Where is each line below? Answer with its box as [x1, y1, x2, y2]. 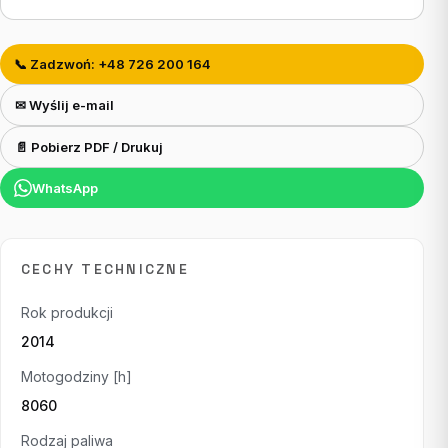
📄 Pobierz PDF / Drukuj [15, 139, 163, 155]
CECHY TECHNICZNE [21, 260, 189, 278]
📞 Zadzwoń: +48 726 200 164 [14, 56, 211, 72]
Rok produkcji [21, 304, 113, 321]
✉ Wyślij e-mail [15, 97, 114, 113]
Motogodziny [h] [21, 368, 132, 385]
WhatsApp [32, 180, 98, 196]
